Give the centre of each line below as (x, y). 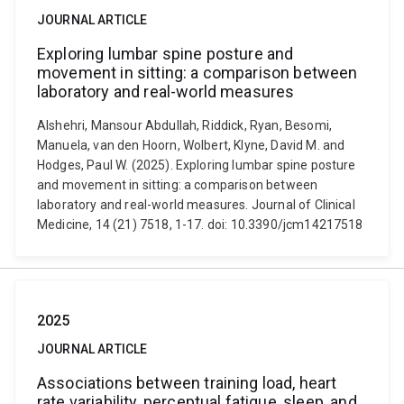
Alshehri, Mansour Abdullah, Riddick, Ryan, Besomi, (185, 125)
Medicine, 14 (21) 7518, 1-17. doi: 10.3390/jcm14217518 (200, 225)
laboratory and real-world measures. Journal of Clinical (196, 205)
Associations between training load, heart (187, 383)
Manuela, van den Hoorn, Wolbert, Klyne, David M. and (191, 145)
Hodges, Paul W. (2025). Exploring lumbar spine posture (197, 165)
